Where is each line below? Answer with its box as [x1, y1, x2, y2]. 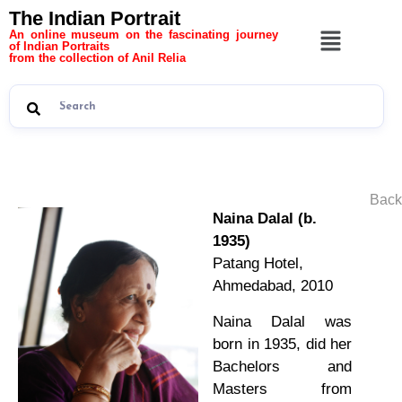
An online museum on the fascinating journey [9, 28, 278, 41]
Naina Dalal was [213, 312, 352, 330]
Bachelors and [213, 357, 352, 375]
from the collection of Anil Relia [9, 51, 186, 65]
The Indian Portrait [9, 7, 180, 30]
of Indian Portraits [9, 39, 109, 53]
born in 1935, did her [213, 335, 352, 353]
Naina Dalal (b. [213, 210, 317, 228]
